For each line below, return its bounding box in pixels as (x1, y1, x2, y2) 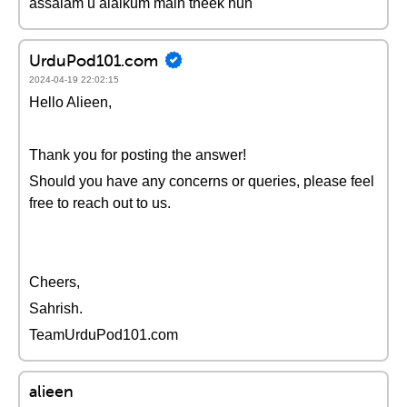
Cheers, (29, 274, 80, 290)
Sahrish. (29, 301, 83, 316)
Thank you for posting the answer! (29, 147, 246, 163)
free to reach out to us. (29, 195, 171, 211)
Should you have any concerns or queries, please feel (29, 174, 374, 189)
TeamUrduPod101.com (29, 327, 178, 342)
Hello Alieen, (29, 94, 112, 110)
